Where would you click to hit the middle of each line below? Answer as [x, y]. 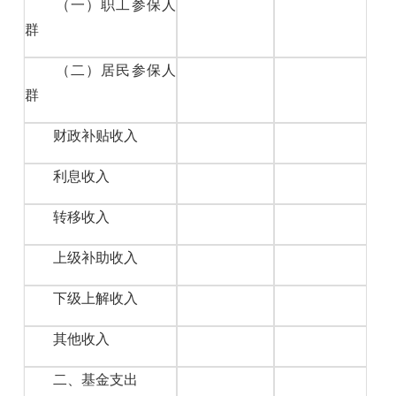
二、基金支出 [84, 379]
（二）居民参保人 [101, 70]
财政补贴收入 [84, 135]
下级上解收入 [84, 298]
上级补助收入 [84, 257]
